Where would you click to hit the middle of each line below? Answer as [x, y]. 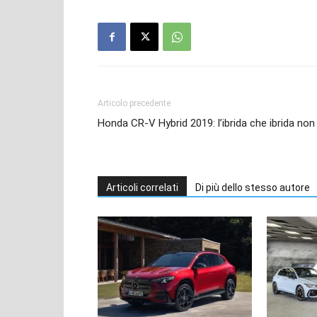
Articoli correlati [142, 188]
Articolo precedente [134, 104]
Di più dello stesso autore [253, 188]
